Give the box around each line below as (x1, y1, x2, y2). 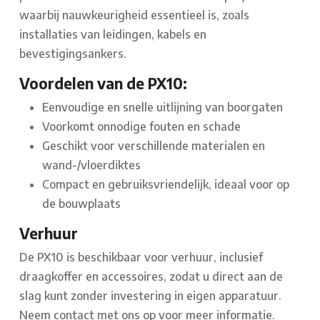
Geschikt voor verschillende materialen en (42, 139, 265, 154)
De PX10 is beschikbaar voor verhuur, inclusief (19, 250, 263, 265)
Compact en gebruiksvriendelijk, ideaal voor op (42, 177, 289, 192)
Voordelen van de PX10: (19, 74, 187, 94)
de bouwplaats (42, 196, 121, 211)
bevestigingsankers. (19, 46, 126, 61)
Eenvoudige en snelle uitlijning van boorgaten (42, 100, 283, 115)
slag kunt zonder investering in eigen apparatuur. (19, 289, 281, 304)
